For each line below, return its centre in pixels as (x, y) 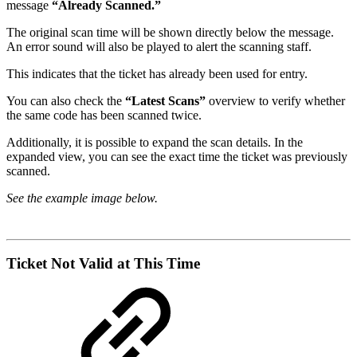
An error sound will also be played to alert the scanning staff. (159, 46)
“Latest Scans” (165, 100)
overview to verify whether (275, 100)
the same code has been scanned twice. (104, 115)
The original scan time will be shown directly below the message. (170, 32)
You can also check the (66, 100)
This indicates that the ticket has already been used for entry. (157, 73)
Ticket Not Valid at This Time (103, 264)
